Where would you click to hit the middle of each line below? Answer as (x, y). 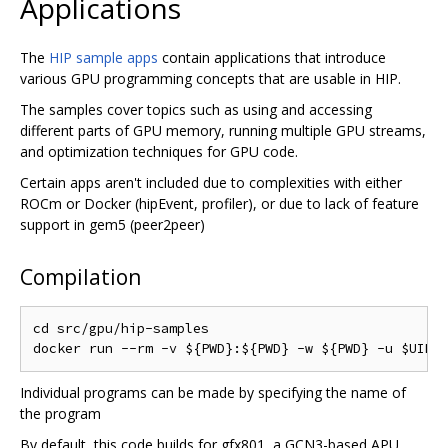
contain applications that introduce (272, 58)
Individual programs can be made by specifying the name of (213, 393)
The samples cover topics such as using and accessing (196, 110)
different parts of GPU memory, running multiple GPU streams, (223, 131)
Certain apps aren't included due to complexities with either (211, 183)
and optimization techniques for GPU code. (159, 152)
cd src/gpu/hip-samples (121, 329)
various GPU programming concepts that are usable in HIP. (210, 79)
